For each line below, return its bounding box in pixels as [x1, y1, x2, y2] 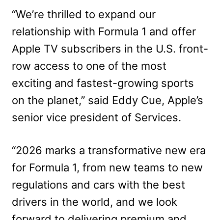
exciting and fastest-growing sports [12, 76, 194, 89]
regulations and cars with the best [12, 178, 185, 191]
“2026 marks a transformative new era [12, 143, 206, 157]
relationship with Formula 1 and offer [12, 25, 196, 38]
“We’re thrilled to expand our [12, 7, 156, 21]
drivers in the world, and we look [12, 195, 177, 208]
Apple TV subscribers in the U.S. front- [12, 42, 208, 55]
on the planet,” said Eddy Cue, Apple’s [12, 93, 203, 107]
